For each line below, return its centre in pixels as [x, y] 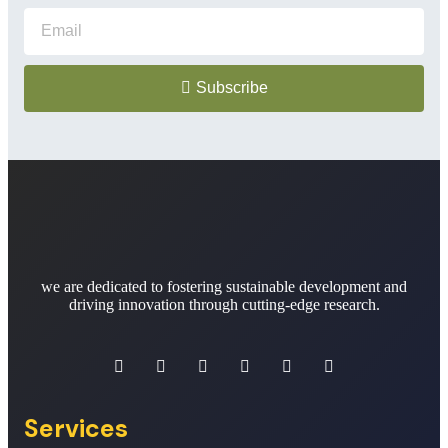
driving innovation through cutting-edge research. [224, 304]
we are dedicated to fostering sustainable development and [224, 286]
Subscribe [231, 88]
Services [76, 428]
